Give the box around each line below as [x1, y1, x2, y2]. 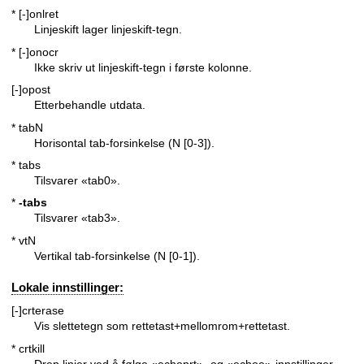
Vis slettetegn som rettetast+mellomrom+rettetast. [34, 319, 290, 333]
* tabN [11, 120, 43, 134]
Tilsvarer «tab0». [34, 173, 120, 187]
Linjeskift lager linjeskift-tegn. [34, 23, 182, 37]
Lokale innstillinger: [11, 280, 123, 295]
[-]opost [11, 83, 50, 97]
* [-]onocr [11, 45, 58, 58]
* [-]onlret [11, 7, 58, 21]
